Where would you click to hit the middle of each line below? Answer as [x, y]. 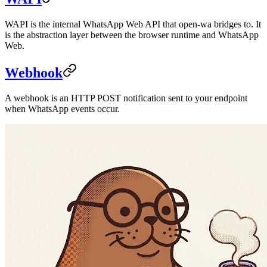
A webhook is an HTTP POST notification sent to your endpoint [126, 98]
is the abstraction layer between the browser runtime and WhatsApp [132, 35]
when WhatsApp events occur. [62, 108]
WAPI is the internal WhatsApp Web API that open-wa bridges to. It [133, 24]
